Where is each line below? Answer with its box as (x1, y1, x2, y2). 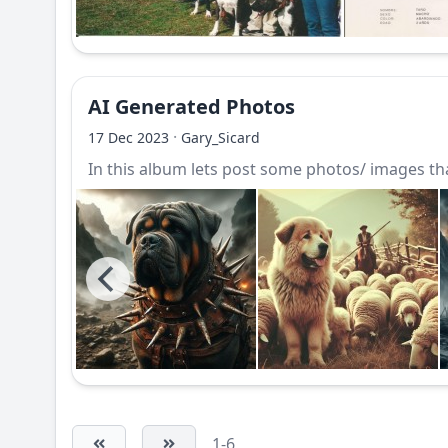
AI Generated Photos (88, 93, 295, 120)
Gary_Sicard (181, 128, 260, 147)
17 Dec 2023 (88, 128, 169, 147)
